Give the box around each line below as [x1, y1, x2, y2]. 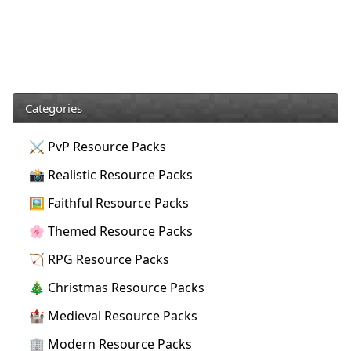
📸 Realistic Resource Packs [29, 166, 193, 183]
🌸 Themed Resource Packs [29, 223, 193, 240]
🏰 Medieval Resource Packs [29, 307, 197, 324]
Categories [25, 100, 82, 116]
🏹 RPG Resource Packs [29, 251, 169, 268]
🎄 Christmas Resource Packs [29, 279, 204, 296]
